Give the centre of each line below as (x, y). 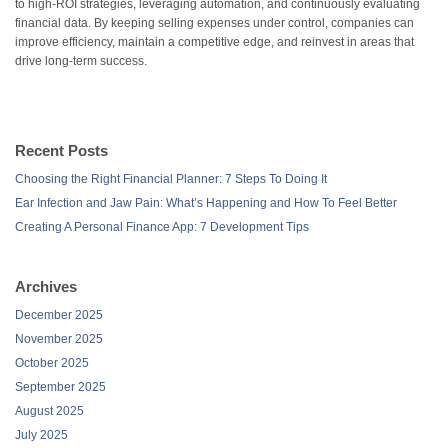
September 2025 (60, 387)
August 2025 (49, 411)
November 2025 (59, 339)
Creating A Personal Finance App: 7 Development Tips (162, 227)
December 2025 (59, 315)
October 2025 (52, 363)
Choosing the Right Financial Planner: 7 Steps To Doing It (171, 179)
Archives (46, 287)
